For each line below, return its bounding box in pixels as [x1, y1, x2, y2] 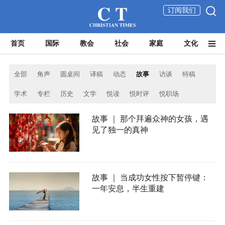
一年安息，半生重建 [91, 184, 164, 193]
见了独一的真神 [91, 126, 148, 135]
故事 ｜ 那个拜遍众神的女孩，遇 [91, 115, 208, 124]
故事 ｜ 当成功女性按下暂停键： [91, 173, 208, 182]
